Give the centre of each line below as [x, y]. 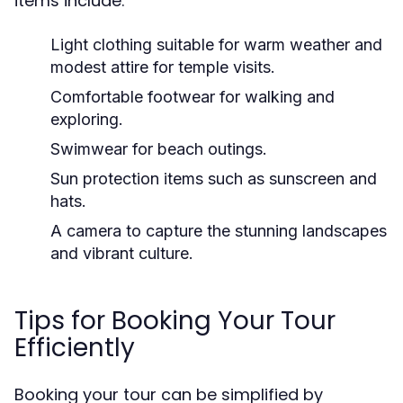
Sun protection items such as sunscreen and [214, 179]
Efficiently [75, 348]
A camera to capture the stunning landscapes [219, 231]
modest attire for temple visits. [163, 67]
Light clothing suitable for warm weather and [216, 45]
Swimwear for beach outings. [159, 149]
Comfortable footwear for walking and [193, 97]
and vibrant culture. [122, 253]
